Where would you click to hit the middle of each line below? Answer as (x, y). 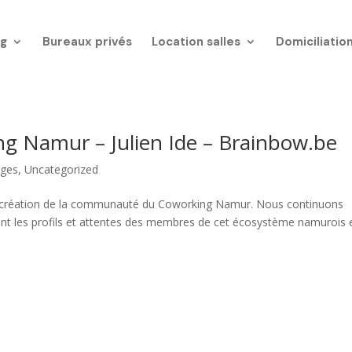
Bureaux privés (87, 42)
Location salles (196, 42)
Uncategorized (62, 169)
